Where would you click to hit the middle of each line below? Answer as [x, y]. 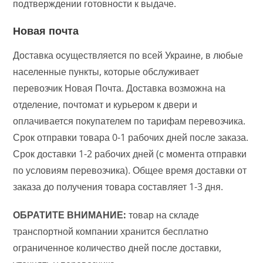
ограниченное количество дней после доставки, [117, 248]
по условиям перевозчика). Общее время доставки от [130, 170]
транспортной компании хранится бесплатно [111, 231]
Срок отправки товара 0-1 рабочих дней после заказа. [131, 137]
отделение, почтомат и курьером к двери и [105, 104]
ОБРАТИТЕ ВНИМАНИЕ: [70, 215]
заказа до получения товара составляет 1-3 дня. [118, 187]
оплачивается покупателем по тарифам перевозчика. [129, 121]
